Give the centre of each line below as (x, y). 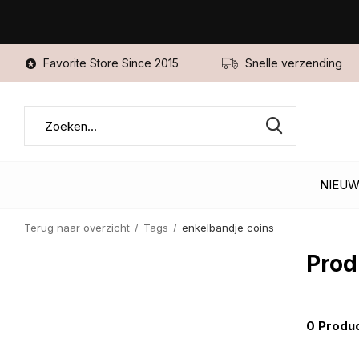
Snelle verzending (292, 63)
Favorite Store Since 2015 (109, 63)
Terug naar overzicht (77, 228)
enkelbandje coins (228, 228)
